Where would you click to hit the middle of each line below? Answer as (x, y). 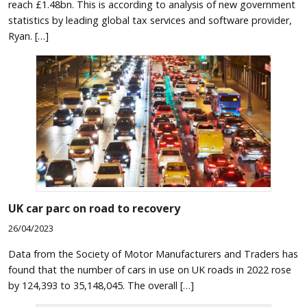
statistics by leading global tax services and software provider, (150, 21)
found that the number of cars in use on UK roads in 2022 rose (150, 270)
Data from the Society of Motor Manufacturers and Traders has (153, 254)
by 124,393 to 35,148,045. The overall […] (101, 286)
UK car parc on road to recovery (94, 209)
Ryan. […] (28, 36)
